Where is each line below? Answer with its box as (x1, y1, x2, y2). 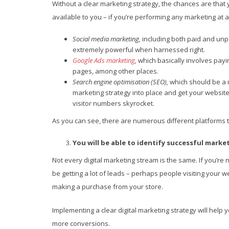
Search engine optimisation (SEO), (73, 77, 170, 86)
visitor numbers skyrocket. (73, 99, 154, 108)
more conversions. (52, 219, 110, 228)
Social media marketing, (73, 34, 142, 43)
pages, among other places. (73, 66, 158, 76)
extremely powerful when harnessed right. (73, 45, 205, 54)
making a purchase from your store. (52, 182, 163, 191)
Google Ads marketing (73, 56, 135, 65)
